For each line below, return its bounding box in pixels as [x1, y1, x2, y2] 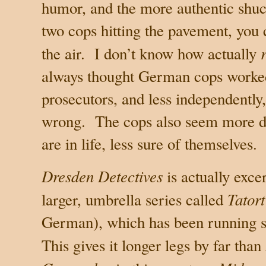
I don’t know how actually [94, 42, 261, 64]
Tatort [227, 188, 265, 210]
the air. [42, 42, 85, 64]
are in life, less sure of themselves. [42, 132, 257, 154]
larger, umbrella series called [42, 188, 227, 210]
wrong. [42, 110, 85, 132]
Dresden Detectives [42, 164, 163, 186]
